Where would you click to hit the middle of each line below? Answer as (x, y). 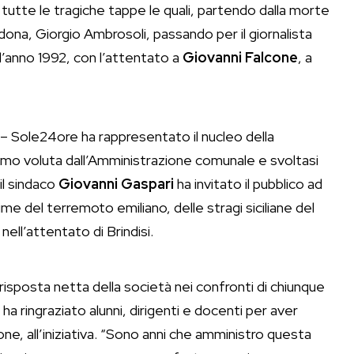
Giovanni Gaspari (116, 184)
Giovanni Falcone (240, 58)
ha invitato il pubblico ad (248, 184)
